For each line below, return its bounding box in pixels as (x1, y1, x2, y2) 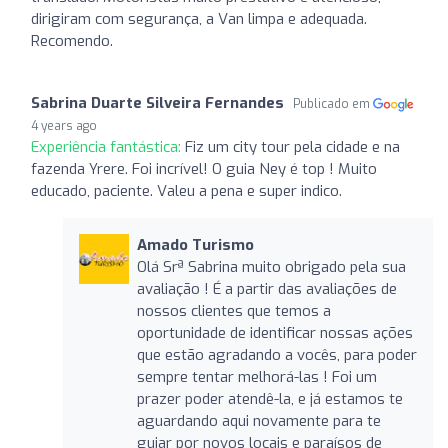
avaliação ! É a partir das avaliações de (136, 278, 397, 299)
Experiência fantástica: (31, 136, 185, 157)
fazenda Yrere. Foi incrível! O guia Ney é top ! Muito (31, 158, 377, 179)
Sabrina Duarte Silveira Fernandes (31, 92, 284, 113)
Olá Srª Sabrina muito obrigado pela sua (136, 256, 406, 277)
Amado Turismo (136, 234, 254, 255)
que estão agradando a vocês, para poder (136, 344, 417, 365)
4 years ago (31, 117, 97, 134)
